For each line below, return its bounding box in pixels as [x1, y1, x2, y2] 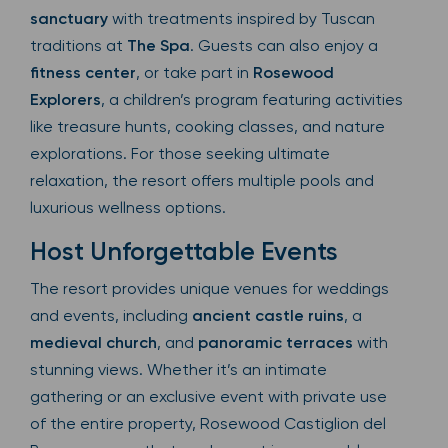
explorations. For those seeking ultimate [30, 144, 330, 164]
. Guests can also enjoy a [190, 36, 378, 56]
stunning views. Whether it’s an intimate [30, 360, 327, 380]
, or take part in [136, 63, 253, 83]
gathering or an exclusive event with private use [30, 387, 387, 407]
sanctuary [30, 9, 108, 29]
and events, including [30, 306, 192, 326]
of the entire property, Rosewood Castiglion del [30, 414, 386, 434]
